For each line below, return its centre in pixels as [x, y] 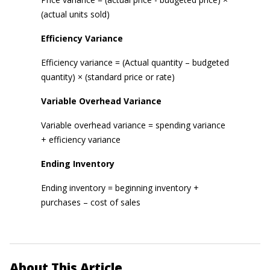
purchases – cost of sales [91, 202]
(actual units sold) [75, 14]
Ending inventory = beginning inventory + [120, 188]
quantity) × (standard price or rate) [108, 77]
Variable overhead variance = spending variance [133, 125]
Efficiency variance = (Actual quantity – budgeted [135, 62]
